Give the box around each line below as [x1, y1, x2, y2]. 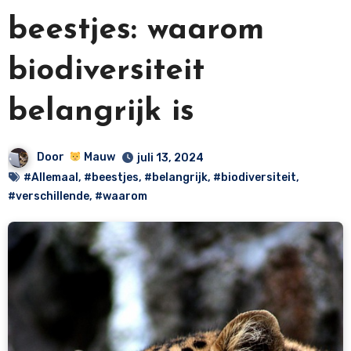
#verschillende [7, 189, 89, 203]
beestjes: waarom [7, 14, 264, 46]
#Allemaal [23, 170, 78, 184]
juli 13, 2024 [136, 150, 204, 165]
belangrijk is [7, 96, 194, 128]
